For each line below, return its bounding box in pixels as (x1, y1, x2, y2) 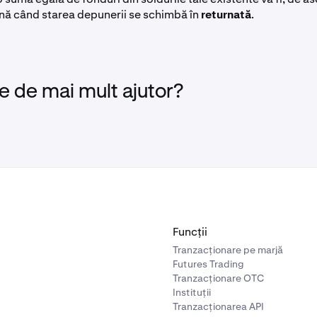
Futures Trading (173, 258, 244, 270)
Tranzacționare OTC (173, 272, 264, 284)
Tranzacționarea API (173, 300, 264, 313)
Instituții (173, 286, 211, 299)
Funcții (173, 224, 207, 239)
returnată (201, 7, 251, 22)
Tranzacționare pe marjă (173, 243, 283, 256)
